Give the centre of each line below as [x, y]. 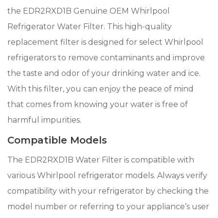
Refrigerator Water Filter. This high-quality [90, 26]
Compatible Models [57, 140]
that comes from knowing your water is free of [98, 104]
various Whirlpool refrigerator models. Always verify [107, 175]
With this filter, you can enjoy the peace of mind [100, 89]
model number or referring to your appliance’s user [108, 206]
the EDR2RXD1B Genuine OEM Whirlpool [89, 11]
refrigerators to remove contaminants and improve [106, 57]
